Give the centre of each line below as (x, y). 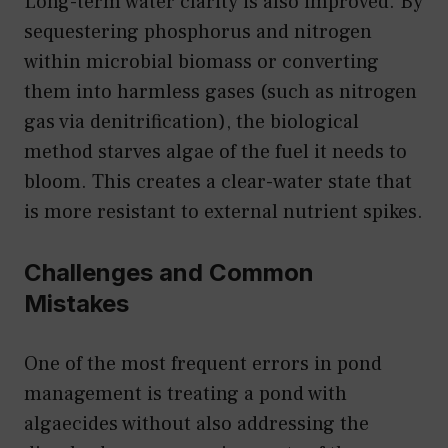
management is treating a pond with (185, 394)
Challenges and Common (169, 273)
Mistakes (76, 304)
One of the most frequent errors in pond (203, 364)
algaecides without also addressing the (196, 424)
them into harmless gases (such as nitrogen (220, 92)
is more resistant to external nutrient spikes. (223, 212)
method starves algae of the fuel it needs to (215, 152)
